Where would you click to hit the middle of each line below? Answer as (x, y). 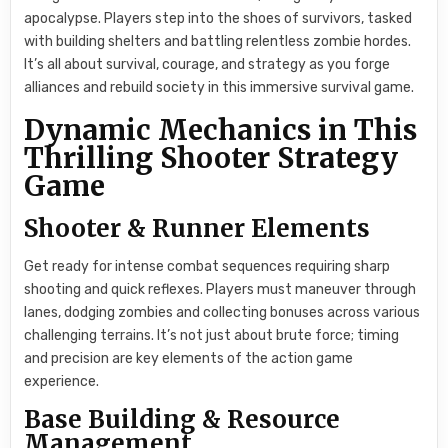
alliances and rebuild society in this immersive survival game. (219, 88)
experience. (62, 382)
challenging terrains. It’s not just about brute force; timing (212, 336)
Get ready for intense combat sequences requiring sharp (207, 267)
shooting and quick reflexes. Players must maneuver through (220, 290)
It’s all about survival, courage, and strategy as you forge (207, 65)
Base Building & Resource (182, 419)
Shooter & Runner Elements (197, 228)
